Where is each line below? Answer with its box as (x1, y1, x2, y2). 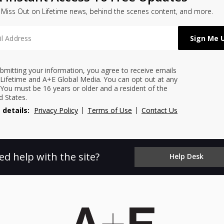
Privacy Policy (34, 105, 78, 115)
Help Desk (169, 151, 203, 161)
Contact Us (141, 105, 177, 115)
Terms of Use (87, 105, 132, 115)
